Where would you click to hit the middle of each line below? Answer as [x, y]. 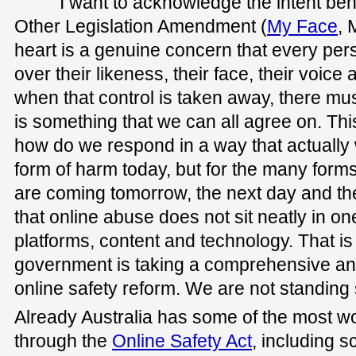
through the [63, 341]
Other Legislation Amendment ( [141, 27]
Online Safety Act [182, 341]
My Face [302, 27]
